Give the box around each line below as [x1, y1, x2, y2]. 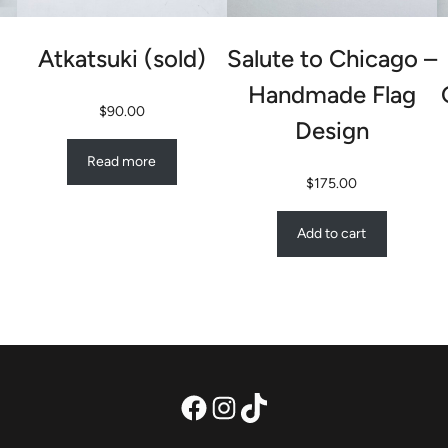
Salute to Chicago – [226, 44, 437, 74]
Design [294, 116, 369, 146]
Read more [87, 153, 157, 171]
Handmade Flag [247, 80, 416, 110]
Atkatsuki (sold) [37, 44, 206, 74]
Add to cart [297, 225, 367, 243]
